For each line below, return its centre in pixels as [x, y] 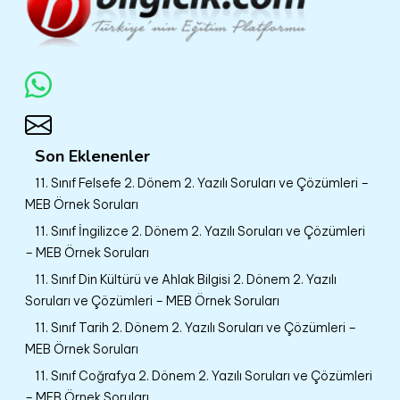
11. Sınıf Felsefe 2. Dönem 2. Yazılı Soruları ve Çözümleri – [202, 183]
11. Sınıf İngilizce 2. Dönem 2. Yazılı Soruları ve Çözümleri [200, 231]
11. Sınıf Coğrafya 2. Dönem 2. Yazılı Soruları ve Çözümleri [204, 375]
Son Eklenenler [92, 156]
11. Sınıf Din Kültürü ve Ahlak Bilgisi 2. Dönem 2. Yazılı [186, 279]
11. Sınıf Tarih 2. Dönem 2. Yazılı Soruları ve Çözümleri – [196, 327]
